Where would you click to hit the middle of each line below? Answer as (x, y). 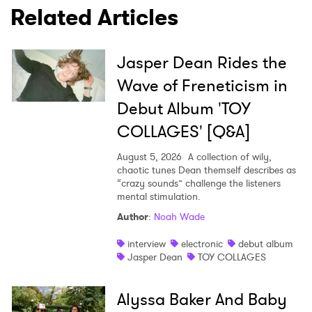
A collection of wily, (228, 157)
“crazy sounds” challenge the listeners (198, 184)
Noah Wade (179, 217)
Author (132, 217)
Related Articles (94, 18)
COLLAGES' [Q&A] (183, 132)
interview (146, 244)
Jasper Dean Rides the (202, 63)
